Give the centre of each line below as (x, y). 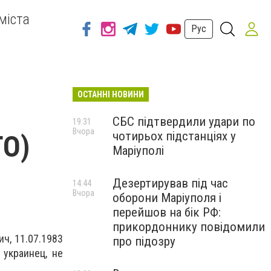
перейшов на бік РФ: (167, 212)
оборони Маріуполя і (167, 198)
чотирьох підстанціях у (174, 136)
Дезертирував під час (170, 183)
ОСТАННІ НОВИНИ (111, 94)
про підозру (144, 241)
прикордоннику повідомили (189, 227)
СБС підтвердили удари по (184, 122)
